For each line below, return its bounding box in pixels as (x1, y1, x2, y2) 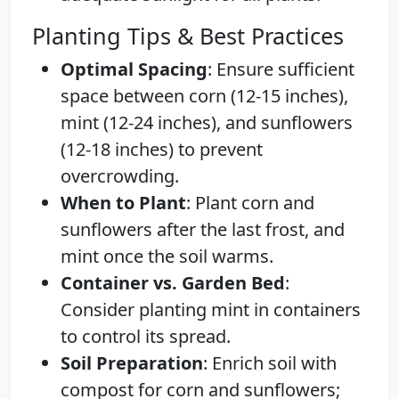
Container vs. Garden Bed (61, 270, 285, 295)
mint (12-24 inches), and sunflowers (61, 110, 353, 134)
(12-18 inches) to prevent (61, 136, 263, 161)
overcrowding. (61, 163, 179, 188)
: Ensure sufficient (208, 56, 354, 81)
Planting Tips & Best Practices (32, 20, 344, 51)
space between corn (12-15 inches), (61, 83, 348, 108)
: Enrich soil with (203, 350, 337, 375)
